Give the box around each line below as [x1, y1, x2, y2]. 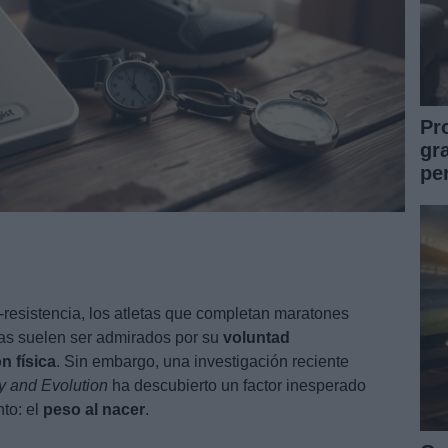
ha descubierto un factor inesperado [108, 376, 366, 394]
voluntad [223, 328, 290, 346]
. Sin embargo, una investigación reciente [56, 352, 349, 370]
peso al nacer [43, 400, 145, 418]
